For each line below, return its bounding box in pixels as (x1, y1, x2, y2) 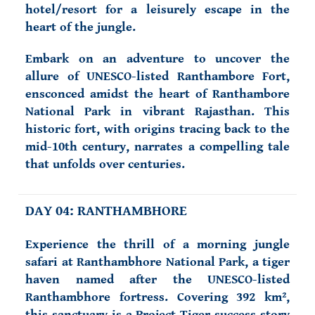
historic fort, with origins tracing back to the (25, 122, 290, 136)
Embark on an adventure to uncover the (25, 51, 290, 66)
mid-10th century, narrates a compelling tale (25, 139, 290, 154)
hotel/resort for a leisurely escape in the (25, 2, 290, 17)
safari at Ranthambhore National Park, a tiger (25, 255, 290, 269)
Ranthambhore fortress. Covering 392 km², (25, 290, 290, 304)
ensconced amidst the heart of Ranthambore (25, 86, 290, 101)
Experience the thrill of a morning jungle (25, 237, 290, 252)
